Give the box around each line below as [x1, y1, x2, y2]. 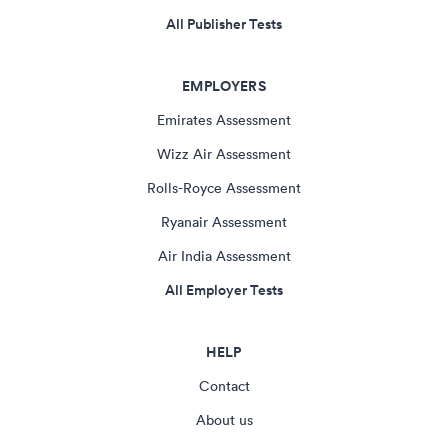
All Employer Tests [165, 280, 283, 300]
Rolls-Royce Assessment [147, 179, 301, 197]
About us [195, 411, 253, 429]
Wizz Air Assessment [157, 145, 291, 163]
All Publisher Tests [166, 14, 282, 34]
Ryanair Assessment [161, 213, 287, 231]
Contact [198, 377, 250, 395]
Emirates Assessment [157, 111, 291, 129]
